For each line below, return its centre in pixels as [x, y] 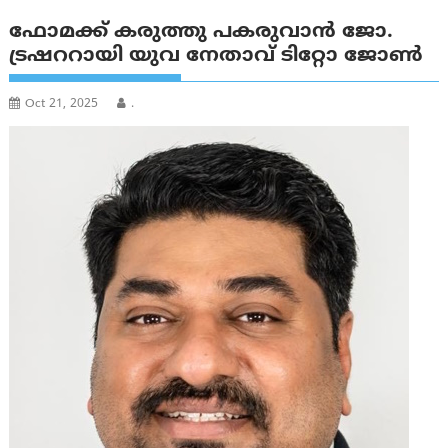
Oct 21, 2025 [62, 105]
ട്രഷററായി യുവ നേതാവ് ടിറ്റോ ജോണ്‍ [216, 57]
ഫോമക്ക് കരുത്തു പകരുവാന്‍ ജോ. [201, 33]
